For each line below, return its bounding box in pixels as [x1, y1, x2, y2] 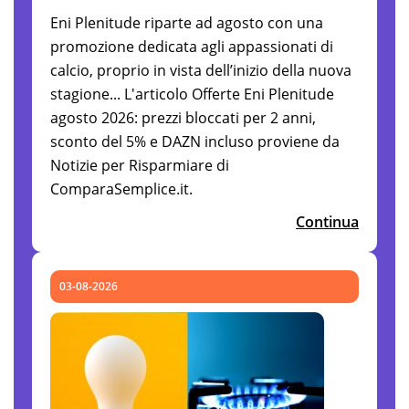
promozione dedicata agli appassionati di [50, 36, 333, 57]
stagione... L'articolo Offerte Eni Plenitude [50, 83, 334, 104]
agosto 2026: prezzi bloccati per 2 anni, [50, 107, 316, 128]
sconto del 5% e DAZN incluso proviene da [50, 131, 340, 152]
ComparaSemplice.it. [50, 178, 193, 199]
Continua [296, 211, 359, 232]
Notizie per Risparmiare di [50, 154, 229, 175]
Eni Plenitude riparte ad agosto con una [50, 12, 323, 33]
